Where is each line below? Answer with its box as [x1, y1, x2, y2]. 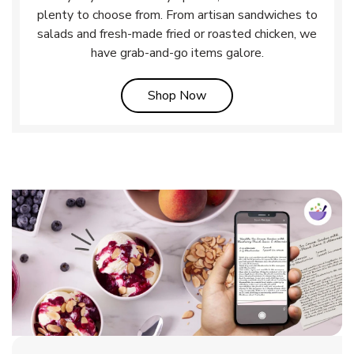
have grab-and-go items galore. [90, 43, 264, 62]
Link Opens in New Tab [205, 85, 334, 104]
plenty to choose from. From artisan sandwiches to [36, 6, 318, 24]
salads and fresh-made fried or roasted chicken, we [37, 24, 317, 43]
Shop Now [148, 86, 206, 104]
